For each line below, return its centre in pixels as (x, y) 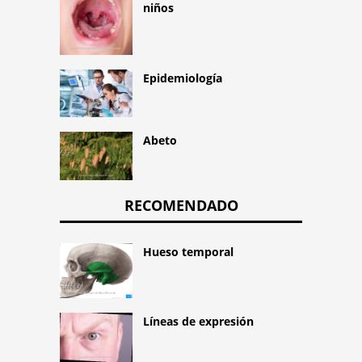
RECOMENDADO (181, 206)
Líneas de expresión (198, 321)
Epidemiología (183, 78)
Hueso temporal (188, 252)
